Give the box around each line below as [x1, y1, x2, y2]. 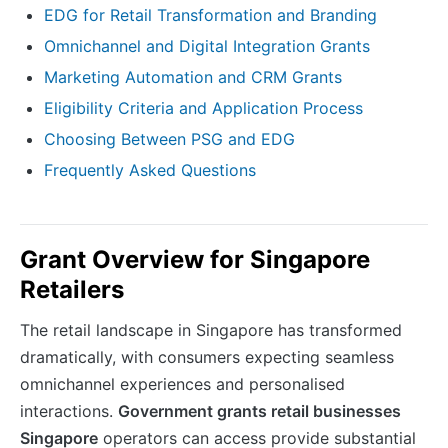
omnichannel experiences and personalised [20, 373, 345, 394]
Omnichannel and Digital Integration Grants [44, 35, 370, 56]
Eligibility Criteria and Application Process [44, 97, 363, 118]
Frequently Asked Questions [44, 159, 256, 180]
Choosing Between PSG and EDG [44, 128, 295, 149]
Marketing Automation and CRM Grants [44, 66, 342, 87]
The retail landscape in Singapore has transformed [20, 319, 402, 340]
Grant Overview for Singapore [20, 244, 370, 274]
